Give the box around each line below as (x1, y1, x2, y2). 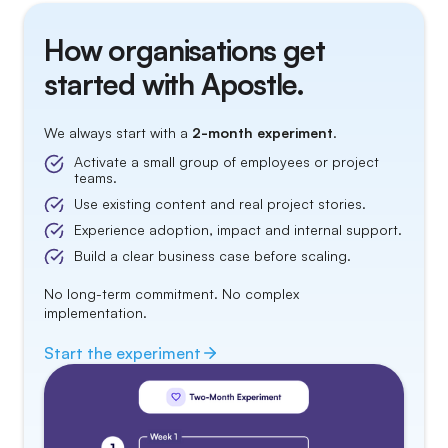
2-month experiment (192, 123, 333, 141)
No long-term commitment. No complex (44, 284, 299, 302)
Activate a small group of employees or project (74, 152, 379, 170)
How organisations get (44, 31, 325, 68)
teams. (74, 168, 117, 186)
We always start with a (44, 123, 192, 141)
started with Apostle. (44, 65, 304, 102)
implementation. (44, 303, 147, 321)
